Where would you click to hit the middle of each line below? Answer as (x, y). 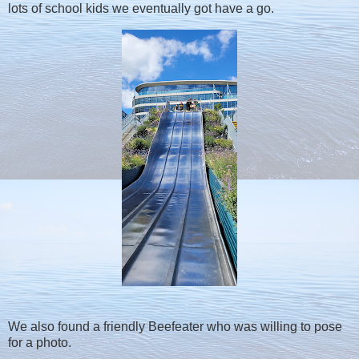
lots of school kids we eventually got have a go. (141, 9)
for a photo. (40, 342)
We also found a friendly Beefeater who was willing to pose (175, 326)
